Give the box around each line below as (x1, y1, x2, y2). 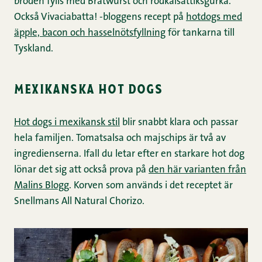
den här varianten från (149, 165, 246, 175)
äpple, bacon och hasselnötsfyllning (14, 28, 166, 39)
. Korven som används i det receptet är (69, 181, 233, 191)
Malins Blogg (14, 181, 69, 191)
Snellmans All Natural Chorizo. (14, 196, 144, 207)
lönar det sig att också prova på (14, 165, 149, 175)
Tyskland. (14, 44, 53, 54)
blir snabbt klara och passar (120, 118, 238, 128)
